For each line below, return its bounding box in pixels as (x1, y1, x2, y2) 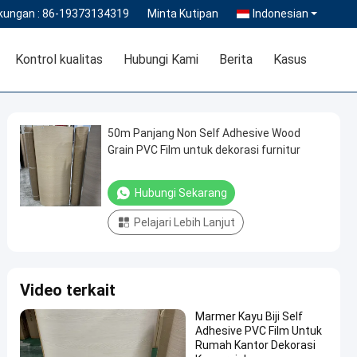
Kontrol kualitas (15, 52, 103, 67)
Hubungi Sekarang (135, 186, 227, 199)
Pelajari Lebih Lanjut (134, 216, 235, 229)
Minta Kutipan (147, 7, 218, 20)
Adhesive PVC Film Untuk (195, 324, 322, 337)
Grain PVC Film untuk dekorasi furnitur (108, 143, 300, 156)
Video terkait (20, 280, 116, 300)
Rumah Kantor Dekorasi (195, 339, 316, 351)
